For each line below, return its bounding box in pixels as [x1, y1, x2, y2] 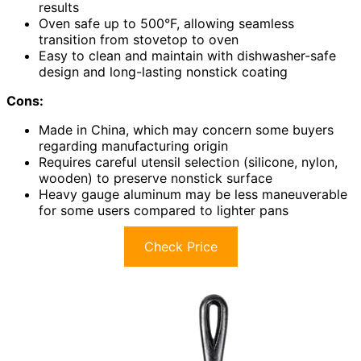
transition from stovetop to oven [39, 31, 239, 48]
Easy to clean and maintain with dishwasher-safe [39, 48, 336, 64]
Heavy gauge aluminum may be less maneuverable [39, 186, 347, 203]
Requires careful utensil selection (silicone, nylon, [39, 154, 338, 171]
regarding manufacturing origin [39, 138, 228, 155]
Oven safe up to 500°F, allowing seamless [39, 15, 294, 32]
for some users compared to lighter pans [39, 202, 288, 219]
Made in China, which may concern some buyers [39, 122, 334, 139]
